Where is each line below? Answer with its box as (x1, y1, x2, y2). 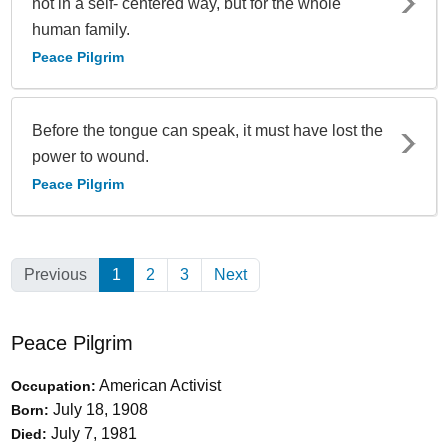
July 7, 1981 (47, 424, 137, 442)
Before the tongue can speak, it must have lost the (32, 121, 383, 139)
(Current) (121, 265, 184, 283)
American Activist (96, 376, 221, 394)
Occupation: (11, 377, 96, 394)
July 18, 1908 (49, 400, 148, 418)
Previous (24, 265, 87, 283)
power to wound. (32, 147, 149, 165)
